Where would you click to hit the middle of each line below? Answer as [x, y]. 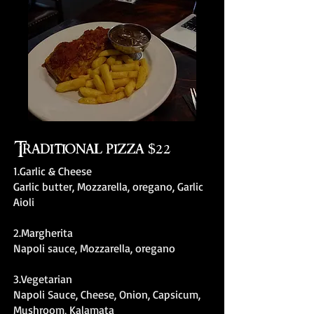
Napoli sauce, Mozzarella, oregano [94, 248]
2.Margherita [43, 233]
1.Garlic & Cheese [53, 171]
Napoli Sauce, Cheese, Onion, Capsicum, [107, 294]
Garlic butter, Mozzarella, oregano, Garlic [108, 186]
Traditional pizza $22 [93, 149]
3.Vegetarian [43, 279]
